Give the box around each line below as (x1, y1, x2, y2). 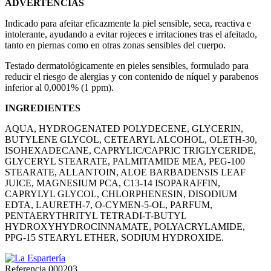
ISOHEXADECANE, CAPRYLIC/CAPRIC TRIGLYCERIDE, (5, 145, 256, 155)
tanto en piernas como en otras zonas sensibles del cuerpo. (5, 39, 226, 50)
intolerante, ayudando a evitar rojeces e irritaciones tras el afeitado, (5, 28, 257, 39)
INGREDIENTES (5, 102, 80, 113)
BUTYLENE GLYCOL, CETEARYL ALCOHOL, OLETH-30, (5, 134, 257, 145)
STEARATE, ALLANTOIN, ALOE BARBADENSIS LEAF (5, 166, 246, 177)
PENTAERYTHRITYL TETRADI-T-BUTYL (5, 210, 186, 221)
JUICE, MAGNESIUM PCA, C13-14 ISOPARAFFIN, (5, 177, 220, 188)
